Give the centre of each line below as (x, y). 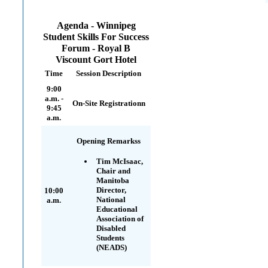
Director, (111, 190)
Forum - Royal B (96, 48)
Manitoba (113, 180)
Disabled (111, 228)
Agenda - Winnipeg (96, 26)
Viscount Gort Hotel (96, 60)
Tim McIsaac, (120, 161)
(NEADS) (112, 247)
